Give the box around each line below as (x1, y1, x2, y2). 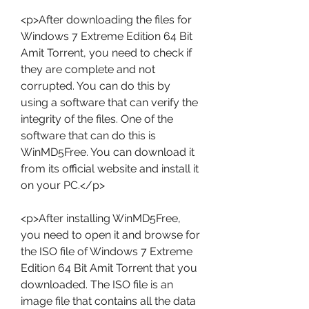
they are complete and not (21, 63, 155, 76)
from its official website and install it (21, 162, 199, 175)
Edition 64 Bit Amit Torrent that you (21, 261, 197, 275)
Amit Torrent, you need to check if (21, 46, 192, 59)
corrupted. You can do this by (21, 79, 170, 92)
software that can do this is (21, 129, 156, 142)
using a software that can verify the (21, 96, 198, 109)
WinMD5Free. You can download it (21, 146, 195, 159)
